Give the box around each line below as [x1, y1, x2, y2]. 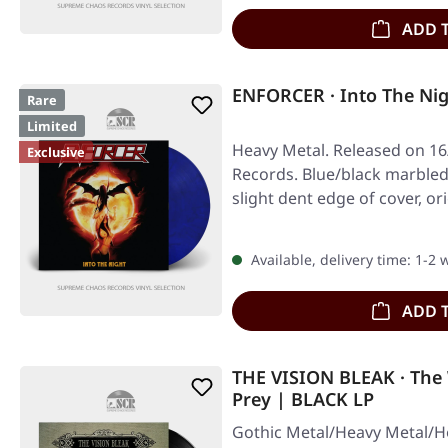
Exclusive [27, 143, 85, 161]
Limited [27, 117, 77, 135]
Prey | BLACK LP [232, 387, 374, 411]
